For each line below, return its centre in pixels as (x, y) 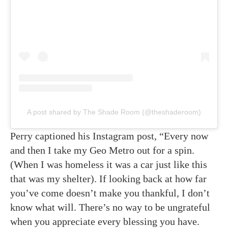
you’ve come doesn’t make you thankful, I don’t (110, 193)
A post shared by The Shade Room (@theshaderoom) (114, 112)
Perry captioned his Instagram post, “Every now (109, 136)
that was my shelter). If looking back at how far (108, 179)
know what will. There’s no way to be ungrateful (110, 207)
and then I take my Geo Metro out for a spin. (102, 150)
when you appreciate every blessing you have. (105, 221)
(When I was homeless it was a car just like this (109, 164)
